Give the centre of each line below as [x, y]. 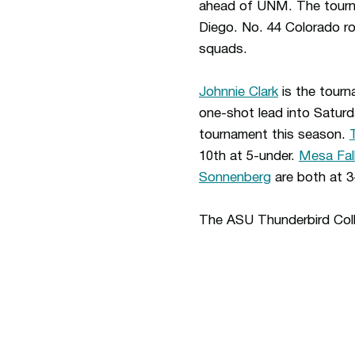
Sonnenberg [235, 178]
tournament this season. [274, 135]
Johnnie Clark [239, 92]
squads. [227, 50]
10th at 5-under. [249, 157]
